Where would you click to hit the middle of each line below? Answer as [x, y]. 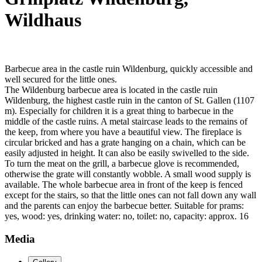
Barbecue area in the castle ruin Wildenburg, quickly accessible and [129, 68]
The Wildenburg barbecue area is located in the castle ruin [111, 89]
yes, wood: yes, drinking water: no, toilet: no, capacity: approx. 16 [127, 216]
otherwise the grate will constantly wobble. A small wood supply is [128, 174]
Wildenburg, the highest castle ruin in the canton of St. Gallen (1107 [130, 100]
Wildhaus [43, 20]
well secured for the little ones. [61, 79]
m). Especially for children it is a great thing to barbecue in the [119, 111]
